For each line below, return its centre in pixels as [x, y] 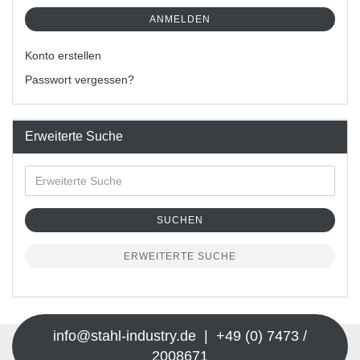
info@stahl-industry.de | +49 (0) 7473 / [180, 335]
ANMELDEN [180, 19]
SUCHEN [180, 220]
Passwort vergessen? [80, 79]
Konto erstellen [63, 55]
